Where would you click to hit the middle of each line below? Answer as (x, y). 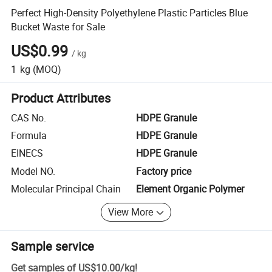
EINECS (27, 153)
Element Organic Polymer (190, 189)
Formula (29, 136)
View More (131, 212)
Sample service (53, 246)
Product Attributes (61, 98)
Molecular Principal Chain (66, 189)
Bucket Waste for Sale (58, 26)
